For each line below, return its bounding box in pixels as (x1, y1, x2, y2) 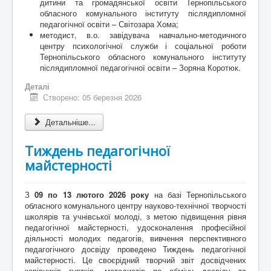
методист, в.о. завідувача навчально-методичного (40, 28, 246, 41)
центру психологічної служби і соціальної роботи (40, 39, 246, 51)
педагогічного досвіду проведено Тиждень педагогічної (25, 243, 246, 255)
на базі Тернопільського (149, 188, 247, 200)
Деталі (25, 80, 50, 92)
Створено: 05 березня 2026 (43, 91, 142, 103)
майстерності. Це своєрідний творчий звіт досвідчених (25, 253, 246, 266)
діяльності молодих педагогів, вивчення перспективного (25, 232, 246, 244)
